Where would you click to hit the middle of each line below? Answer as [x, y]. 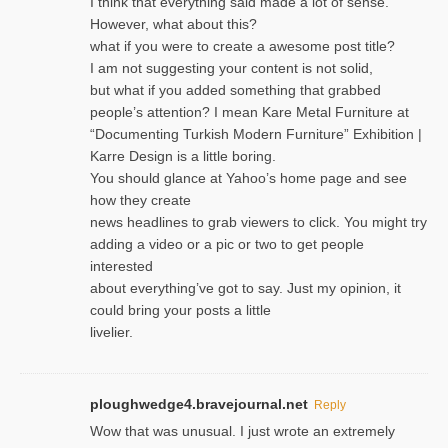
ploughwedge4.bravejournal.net [199, 403]
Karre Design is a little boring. [183, 155]
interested [121, 265]
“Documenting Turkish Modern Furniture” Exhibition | [256, 133]
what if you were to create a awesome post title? [242, 45]
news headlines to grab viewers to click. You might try [258, 221]
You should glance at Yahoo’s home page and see [248, 177]
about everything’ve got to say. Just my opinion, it [245, 287]
